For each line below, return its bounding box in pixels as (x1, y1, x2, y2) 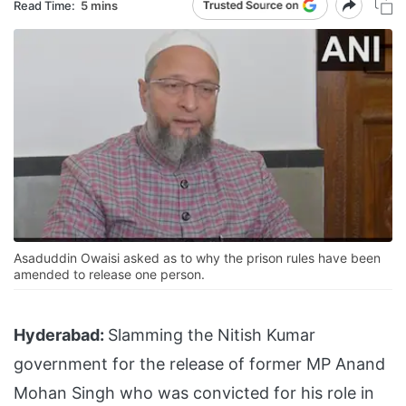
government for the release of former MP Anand (14, 354, 385, 374)
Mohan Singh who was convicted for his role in (14, 383, 374, 403)
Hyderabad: (14, 325, 104, 345)
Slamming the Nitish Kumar (108, 325, 315, 345)
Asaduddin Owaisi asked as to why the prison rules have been (14, 250, 381, 266)
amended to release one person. (14, 266, 205, 283)
